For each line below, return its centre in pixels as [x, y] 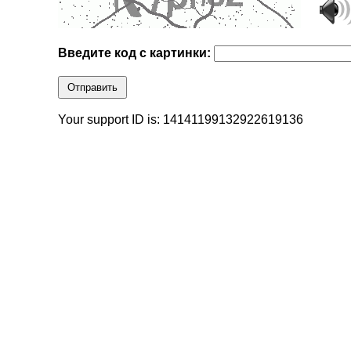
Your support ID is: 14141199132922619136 [181, 120]
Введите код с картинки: [136, 53]
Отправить [93, 88]
